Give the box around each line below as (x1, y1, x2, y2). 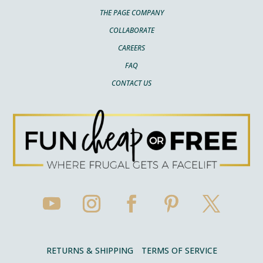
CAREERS (118, 43, 145, 53)
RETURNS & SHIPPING (46, 244, 133, 256)
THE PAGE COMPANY (99, 8, 164, 18)
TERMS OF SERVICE (141, 244, 217, 256)
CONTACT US (112, 78, 151, 89)
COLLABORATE (109, 25, 154, 36)
